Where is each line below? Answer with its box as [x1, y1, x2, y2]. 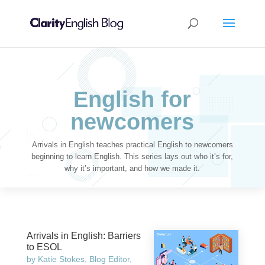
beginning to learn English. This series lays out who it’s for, [31, 152, 234, 161]
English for [73, 87, 192, 112]
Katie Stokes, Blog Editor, [37, 254, 132, 264]
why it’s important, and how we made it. [64, 164, 201, 173]
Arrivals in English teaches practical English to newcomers [31, 140, 233, 149]
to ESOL [26, 242, 62, 252]
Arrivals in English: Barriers [26, 231, 141, 241]
